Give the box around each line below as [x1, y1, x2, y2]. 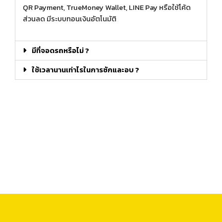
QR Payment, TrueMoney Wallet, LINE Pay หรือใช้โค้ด [23, 1, 191, 13]
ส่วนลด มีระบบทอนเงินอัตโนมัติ [23, 13, 116, 24]
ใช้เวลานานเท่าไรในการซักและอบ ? [31, 64, 139, 76]
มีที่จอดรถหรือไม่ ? [31, 45, 89, 56]
